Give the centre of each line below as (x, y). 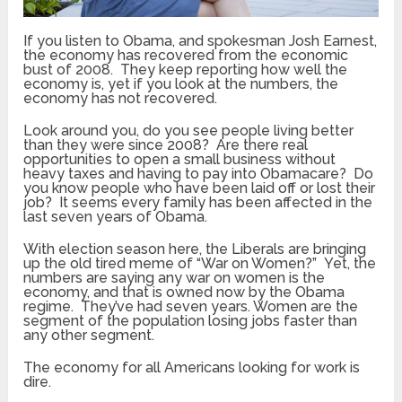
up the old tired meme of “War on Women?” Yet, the (200, 263)
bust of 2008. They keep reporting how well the (186, 69)
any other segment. (89, 335)
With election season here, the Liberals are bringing (195, 249)
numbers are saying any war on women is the (175, 277)
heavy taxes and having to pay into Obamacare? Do (199, 173)
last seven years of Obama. (116, 216)
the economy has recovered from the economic (186, 55)
